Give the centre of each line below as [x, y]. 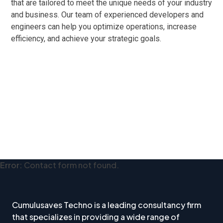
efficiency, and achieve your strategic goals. [86, 38]
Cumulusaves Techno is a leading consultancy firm [107, 205]
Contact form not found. [71, 165]
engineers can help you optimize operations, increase [104, 26]
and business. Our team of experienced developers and [107, 14]
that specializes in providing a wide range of [96, 217]
